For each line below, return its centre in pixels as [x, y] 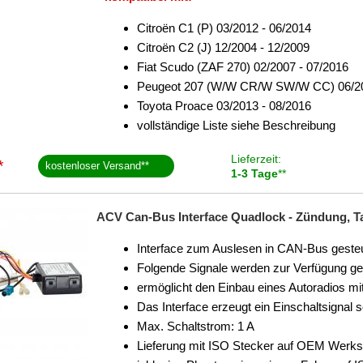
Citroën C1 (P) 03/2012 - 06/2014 [224, 28]
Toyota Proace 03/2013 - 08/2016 [224, 106]
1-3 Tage [254, 173]
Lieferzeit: [256, 159]
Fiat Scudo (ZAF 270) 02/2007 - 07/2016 [243, 67]
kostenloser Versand [94, 166]
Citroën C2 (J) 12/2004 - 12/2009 [223, 47]
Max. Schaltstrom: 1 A [196, 326]
